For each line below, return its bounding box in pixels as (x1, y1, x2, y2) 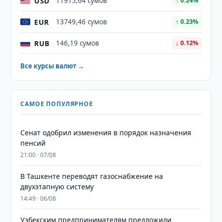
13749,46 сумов (56, 17, 108, 26)
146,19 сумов (56, 39, 100, 48)
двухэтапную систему (20, 182, 94, 191)
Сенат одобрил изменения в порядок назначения (20, 128, 192, 137)
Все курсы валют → (20, 61, 85, 70)
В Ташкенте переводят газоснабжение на (20, 171, 164, 181)
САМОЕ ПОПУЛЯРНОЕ (20, 100, 93, 108)
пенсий (20, 138, 46, 148)
